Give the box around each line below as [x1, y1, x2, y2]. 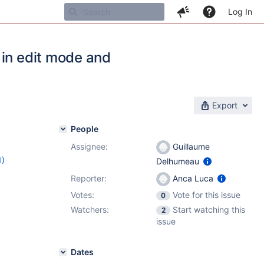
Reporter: [71, 173, 107, 183]
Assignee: [71, 141, 108, 151]
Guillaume [170, 141, 210, 151]
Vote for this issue [173, 190, 240, 200]
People [71, 124, 98, 134]
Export [212, 100, 237, 110]
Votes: [71, 190, 94, 200]
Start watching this [173, 204, 245, 214]
